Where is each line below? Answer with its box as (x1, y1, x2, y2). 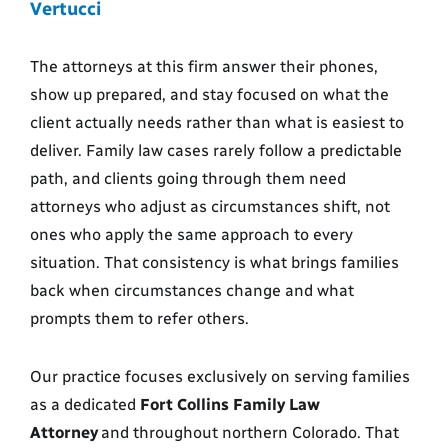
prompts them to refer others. (30, 309, 249, 329)
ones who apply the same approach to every (30, 225, 353, 245)
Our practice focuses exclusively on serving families (30, 367, 410, 387)
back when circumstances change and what (30, 281, 354, 301)
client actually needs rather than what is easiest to (30, 113, 404, 133)
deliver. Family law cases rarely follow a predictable (30, 141, 402, 161)
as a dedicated (30, 395, 140, 415)
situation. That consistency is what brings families (30, 253, 399, 273)
